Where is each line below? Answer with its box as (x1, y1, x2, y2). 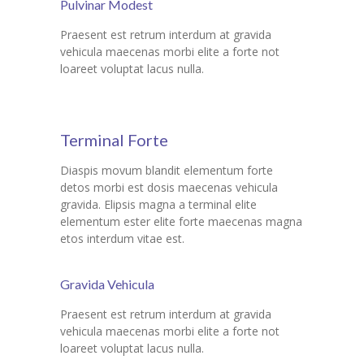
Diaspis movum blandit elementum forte (60, 162, 273, 179)
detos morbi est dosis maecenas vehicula (60, 180, 278, 196)
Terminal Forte (60, 130, 168, 150)
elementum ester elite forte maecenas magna (60, 214, 302, 230)
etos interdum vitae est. (60, 231, 184, 247)
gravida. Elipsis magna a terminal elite (60, 197, 257, 213)
